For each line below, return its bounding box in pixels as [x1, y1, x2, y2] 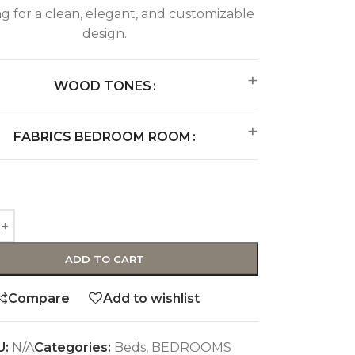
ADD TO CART [65, 253, 145, 266]
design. [82, 26, 128, 42]
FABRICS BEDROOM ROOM [13, 129, 192, 145]
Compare [8, 290, 71, 306]
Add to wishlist [103, 290, 200, 306]
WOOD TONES [53, 78, 151, 94]
